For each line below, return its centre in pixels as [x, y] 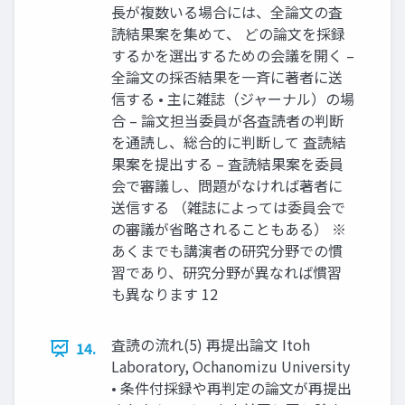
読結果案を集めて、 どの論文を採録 [228, 33]
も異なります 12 [165, 294]
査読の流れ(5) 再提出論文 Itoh [211, 344]
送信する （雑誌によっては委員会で [228, 207]
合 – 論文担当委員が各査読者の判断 [227, 120]
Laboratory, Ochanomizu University [231, 366]
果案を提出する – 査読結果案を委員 [227, 164]
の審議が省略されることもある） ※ [229, 229]
